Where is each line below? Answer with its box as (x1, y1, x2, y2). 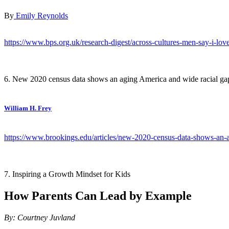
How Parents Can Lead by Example (4, 189, 192, 202)
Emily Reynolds (14, 11, 68, 20)
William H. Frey (4, 104, 52, 112)
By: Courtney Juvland (4, 213, 75, 222)
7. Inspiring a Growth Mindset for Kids (4, 169, 130, 178)
